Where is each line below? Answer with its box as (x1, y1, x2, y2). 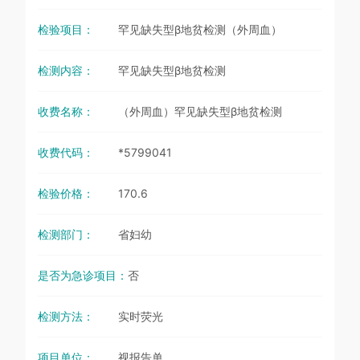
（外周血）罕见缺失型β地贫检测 (118, 104, 282, 119)
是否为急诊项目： (38, 268, 128, 283)
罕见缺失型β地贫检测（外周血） (118, 22, 282, 37)
